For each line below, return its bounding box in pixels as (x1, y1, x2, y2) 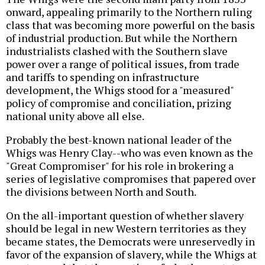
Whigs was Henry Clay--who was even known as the (6, 145, 253, 160)
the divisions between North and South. (6, 184, 196, 199)
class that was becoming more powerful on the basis (6, 17, 255, 32)
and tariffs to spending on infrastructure (6, 69, 199, 84)
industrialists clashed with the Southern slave (6, 43, 228, 58)
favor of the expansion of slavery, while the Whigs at (6, 247, 257, 261)
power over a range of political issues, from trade (6, 56, 240, 71)
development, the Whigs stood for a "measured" (6, 82, 234, 97)
